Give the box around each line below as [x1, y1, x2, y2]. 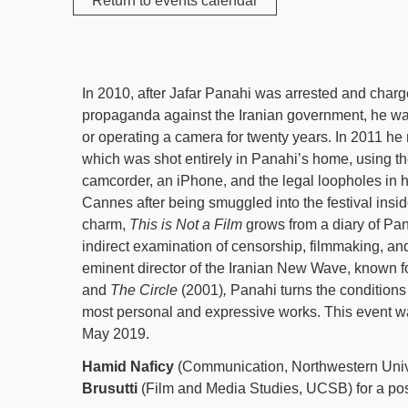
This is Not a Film [129, 217, 246, 232]
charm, [82, 217, 129, 232]
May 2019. [82, 326, 149, 342]
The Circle [110, 282, 181, 298]
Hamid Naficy [82, 359, 178, 374]
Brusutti [82, 381, 138, 396]
